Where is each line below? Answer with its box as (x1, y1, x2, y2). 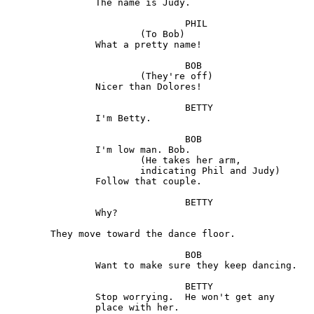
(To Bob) (6, 29, 140, 40)
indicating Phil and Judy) (6, 165, 140, 177)
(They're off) (6, 71, 140, 82)
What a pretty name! (6, 39, 95, 50)
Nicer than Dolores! (6, 81, 95, 93)
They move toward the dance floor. (6, 228, 50, 240)
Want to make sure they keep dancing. (6, 260, 95, 271)
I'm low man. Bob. (6, 144, 95, 156)
